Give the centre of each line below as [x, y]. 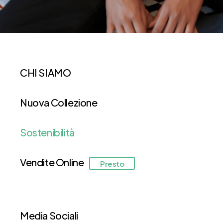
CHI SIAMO [46, 72]
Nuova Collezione [59, 102]
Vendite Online [52, 162]
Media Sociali [49, 215]
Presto [112, 163]
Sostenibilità [47, 132]
